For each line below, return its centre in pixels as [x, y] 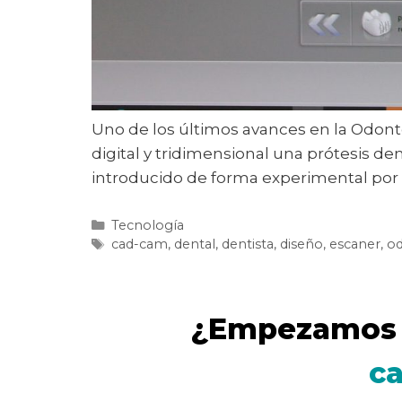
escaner [354, 244]
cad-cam [139, 244]
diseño [301, 244]
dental [194, 244]
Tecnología [147, 225]
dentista [247, 244]
